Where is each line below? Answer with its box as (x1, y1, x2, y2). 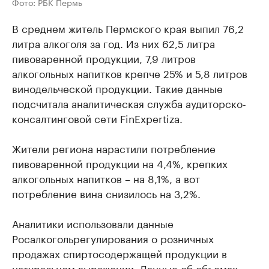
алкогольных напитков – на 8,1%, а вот (12, 169, 200, 186)
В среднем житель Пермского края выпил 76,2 (12, 19, 244, 35)
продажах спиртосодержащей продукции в (12, 244, 227, 261)
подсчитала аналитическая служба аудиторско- (12, 94, 246, 110)
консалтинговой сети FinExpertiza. (12, 109, 183, 125)
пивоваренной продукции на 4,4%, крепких (12, 154, 228, 171)
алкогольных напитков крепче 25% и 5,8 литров (12, 64, 247, 80)
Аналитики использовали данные (12, 214, 174, 231)
